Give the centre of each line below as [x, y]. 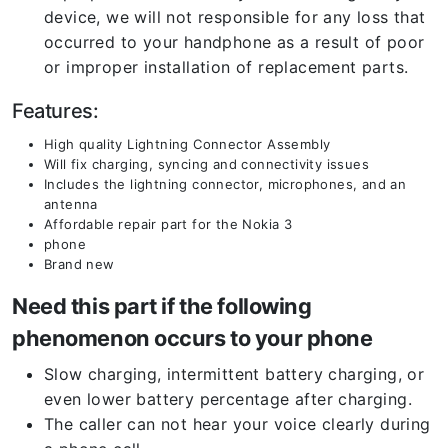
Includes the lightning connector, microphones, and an [225, 184]
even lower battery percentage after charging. [228, 399]
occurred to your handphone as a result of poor [234, 42]
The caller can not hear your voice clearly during [237, 424]
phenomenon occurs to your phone [192, 338]
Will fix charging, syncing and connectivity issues [206, 164]
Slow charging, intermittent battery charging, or [234, 374]
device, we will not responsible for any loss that [235, 17]
